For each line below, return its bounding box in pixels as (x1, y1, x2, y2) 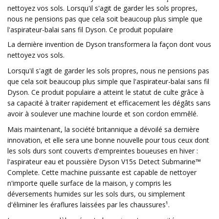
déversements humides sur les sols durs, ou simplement (7, 189, 185, 198)
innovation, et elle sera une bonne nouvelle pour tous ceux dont (7, 135, 209, 145)
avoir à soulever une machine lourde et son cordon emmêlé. (7, 109, 198, 118)
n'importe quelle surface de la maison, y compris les (7, 178, 172, 188)
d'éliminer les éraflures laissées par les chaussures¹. (7, 200, 170, 209)
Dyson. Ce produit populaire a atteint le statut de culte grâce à (7, 88, 204, 97)
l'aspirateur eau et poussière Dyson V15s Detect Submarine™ (7, 157, 201, 166)
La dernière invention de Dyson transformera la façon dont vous (7, 40, 211, 49)
